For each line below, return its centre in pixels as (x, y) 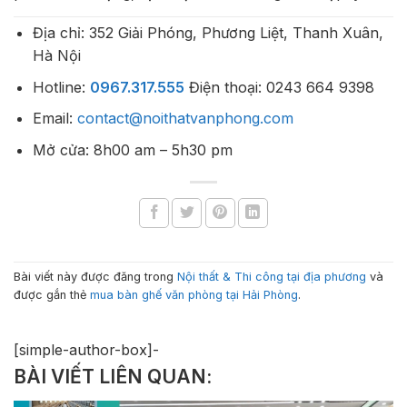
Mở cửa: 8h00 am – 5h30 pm (132, 149)
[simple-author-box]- (86, 349)
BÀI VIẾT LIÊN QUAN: (113, 376)
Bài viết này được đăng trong (95, 277)
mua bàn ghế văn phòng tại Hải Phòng (194, 295)
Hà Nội (56, 56)
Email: (55, 119)
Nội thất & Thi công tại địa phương (272, 277)
